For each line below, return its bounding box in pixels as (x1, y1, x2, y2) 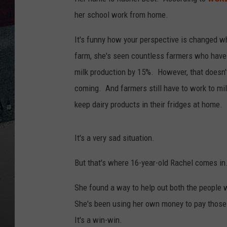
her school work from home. (74, 10, 168, 20)
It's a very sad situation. (74, 133, 155, 143)
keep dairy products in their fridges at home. (74, 99, 222, 110)
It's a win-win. (74, 215, 122, 225)
